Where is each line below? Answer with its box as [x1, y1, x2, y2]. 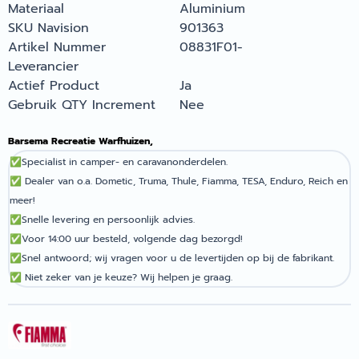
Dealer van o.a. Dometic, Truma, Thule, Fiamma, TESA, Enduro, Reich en [25, 173, 348, 188]
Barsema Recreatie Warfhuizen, [8, 133, 156, 148]
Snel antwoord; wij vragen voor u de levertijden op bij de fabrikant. [22, 250, 337, 265]
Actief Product [8, 75, 99, 95]
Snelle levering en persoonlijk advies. [22, 212, 195, 227]
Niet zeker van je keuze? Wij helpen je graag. [25, 269, 236, 284]
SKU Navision [8, 18, 89, 38]
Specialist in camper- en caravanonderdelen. [22, 154, 231, 169]
